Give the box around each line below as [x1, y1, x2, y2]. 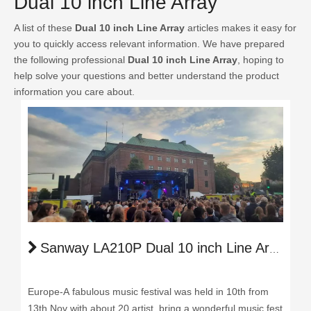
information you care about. [14, 86, 135, 97]
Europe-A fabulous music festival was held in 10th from [28, 285, 269, 297]
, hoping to [237, 54, 284, 65]
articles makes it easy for [185, 22, 296, 33]
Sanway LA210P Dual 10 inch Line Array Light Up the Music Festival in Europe [40, 239, 269, 255]
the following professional [14, 54, 128, 65]
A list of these [14, 22, 75, 33]
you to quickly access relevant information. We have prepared [14, 38, 285, 49]
